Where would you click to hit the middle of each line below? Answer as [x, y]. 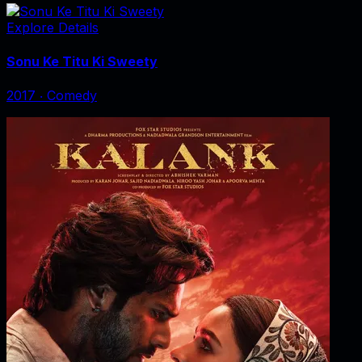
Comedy [72, 95]
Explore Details [53, 28]
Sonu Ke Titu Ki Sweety [82, 61]
